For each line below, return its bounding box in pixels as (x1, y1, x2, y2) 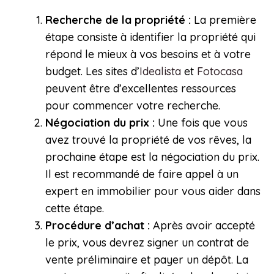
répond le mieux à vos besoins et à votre (45, 47, 251, 62)
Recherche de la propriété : (45, 13, 191, 28)
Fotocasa (197, 64, 243, 79)
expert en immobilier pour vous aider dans (45, 184, 261, 199)
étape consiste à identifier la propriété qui (45, 30, 256, 45)
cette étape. (45, 201, 104, 216)
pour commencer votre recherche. (45, 98, 220, 113)
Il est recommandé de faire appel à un (45, 167, 239, 182)
